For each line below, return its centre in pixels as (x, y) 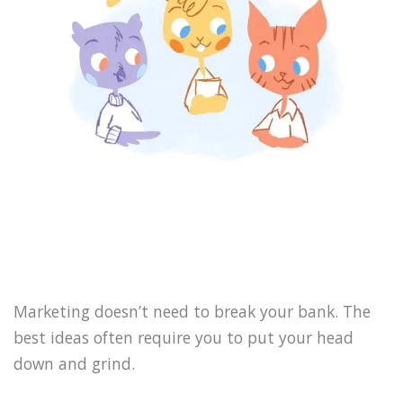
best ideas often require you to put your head (184, 338)
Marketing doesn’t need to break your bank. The (192, 312)
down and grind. (74, 364)
